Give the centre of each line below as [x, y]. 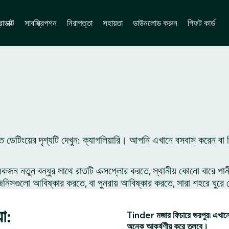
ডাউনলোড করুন [155, 23]
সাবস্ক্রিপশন [40, 23]
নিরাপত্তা [79, 23]
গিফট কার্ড [201, 23]
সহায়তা [112, 23]
